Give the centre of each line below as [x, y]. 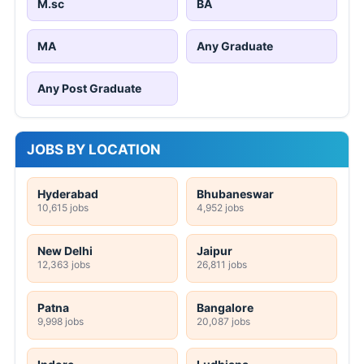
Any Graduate [235, 45]
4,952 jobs [220, 207]
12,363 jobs [64, 264]
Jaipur [214, 250]
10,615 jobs [63, 207]
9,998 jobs [61, 321]
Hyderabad [68, 193]
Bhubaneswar [235, 193]
